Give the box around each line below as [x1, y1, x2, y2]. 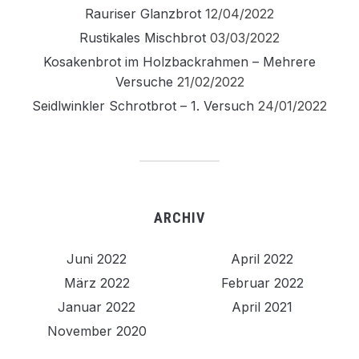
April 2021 [232, 299, 293, 315]
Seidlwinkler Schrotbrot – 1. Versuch [32, 98, 254, 114]
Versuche [115, 74, 173, 90]
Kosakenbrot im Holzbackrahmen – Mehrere [43, 54, 316, 70]
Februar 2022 [220, 275, 304, 291]
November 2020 [46, 323, 147, 339]
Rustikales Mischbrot [79, 30, 206, 46]
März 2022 [63, 275, 130, 291]
